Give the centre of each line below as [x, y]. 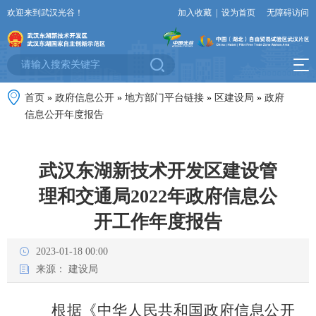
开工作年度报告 [158, 222]
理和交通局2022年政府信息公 [158, 197]
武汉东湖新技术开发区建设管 [158, 171]
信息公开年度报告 [64, 115]
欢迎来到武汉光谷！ [45, 13]
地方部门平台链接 [164, 98]
